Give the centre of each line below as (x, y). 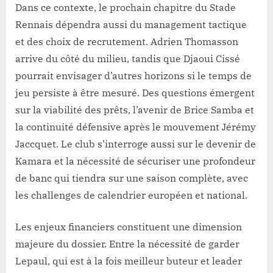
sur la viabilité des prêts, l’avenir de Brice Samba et (135, 110)
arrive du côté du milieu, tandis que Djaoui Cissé (128, 59)
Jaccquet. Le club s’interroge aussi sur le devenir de (136, 144)
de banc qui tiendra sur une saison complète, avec (132, 178)
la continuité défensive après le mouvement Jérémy (136, 127)
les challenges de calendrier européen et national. (131, 195)
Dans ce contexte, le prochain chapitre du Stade (126, 8)
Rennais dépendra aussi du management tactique (131, 25)
